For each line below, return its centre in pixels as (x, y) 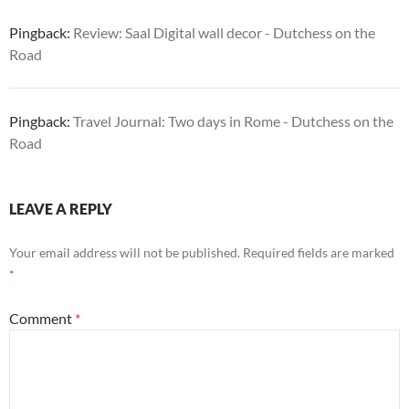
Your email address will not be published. (125, 252)
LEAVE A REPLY (61, 209)
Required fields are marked (319, 252)
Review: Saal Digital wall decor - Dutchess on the (224, 32)
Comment (42, 318)
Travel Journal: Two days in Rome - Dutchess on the (233, 121)
